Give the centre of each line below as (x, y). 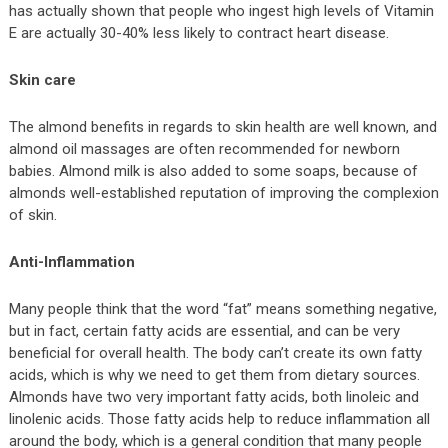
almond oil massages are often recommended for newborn (204, 149)
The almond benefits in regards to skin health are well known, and (222, 127)
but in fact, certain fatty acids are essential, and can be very (204, 331)
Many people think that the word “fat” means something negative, (222, 309)
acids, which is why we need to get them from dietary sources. (214, 375)
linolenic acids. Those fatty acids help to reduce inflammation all (219, 419)
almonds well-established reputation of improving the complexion (223, 193)
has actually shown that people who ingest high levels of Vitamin (221, 11)
